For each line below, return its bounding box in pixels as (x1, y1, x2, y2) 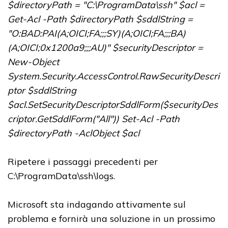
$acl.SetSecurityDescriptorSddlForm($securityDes (8, 99, 218, 111)
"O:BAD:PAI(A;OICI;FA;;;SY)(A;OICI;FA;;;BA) (8, 27, 186, 40)
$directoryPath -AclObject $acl (8, 127, 139, 139)
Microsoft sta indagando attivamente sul (8, 198, 186, 211)
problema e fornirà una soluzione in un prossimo (8, 213, 215, 225)
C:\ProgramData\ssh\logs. (8, 170, 115, 182)
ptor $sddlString (8, 84, 76, 97)
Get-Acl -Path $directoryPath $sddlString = (8, 13, 193, 25)
